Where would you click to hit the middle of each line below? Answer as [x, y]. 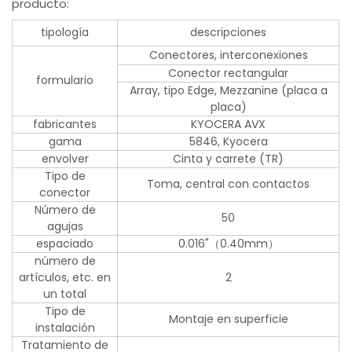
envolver [65, 159]
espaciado [65, 244]
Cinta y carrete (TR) [229, 159]
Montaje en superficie [228, 319]
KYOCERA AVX [229, 125]
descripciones [229, 33]
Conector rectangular [229, 73]
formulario [65, 81]
